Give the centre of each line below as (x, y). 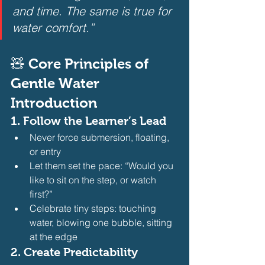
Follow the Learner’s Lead (95, 120)
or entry (45, 151)
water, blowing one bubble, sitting (102, 222)
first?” (41, 194)
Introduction (54, 102)
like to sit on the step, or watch (94, 180)
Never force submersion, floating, (101, 137)
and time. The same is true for (94, 11)
